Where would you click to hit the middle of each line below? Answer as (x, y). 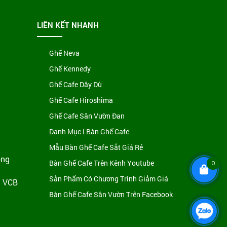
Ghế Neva (65, 53)
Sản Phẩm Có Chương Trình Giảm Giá (109, 178)
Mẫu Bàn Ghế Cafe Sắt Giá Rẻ (96, 147)
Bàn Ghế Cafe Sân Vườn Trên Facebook (111, 194)
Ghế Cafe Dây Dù (76, 84)
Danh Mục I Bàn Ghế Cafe (89, 131)
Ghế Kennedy (70, 68)
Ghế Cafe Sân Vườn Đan (87, 116)
